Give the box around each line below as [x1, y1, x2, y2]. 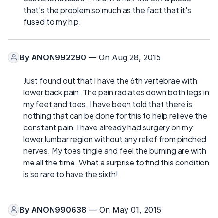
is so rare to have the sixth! [23, 168, 118, 179]
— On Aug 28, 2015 [86, 52, 161, 62]
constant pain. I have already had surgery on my [23, 122, 193, 132]
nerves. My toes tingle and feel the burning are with [23, 145, 206, 156]
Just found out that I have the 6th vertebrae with [23, 75, 197, 86]
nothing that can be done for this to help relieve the [23, 110, 207, 121]
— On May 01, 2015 [87, 204, 161, 215]
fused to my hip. [23, 16, 81, 27]
